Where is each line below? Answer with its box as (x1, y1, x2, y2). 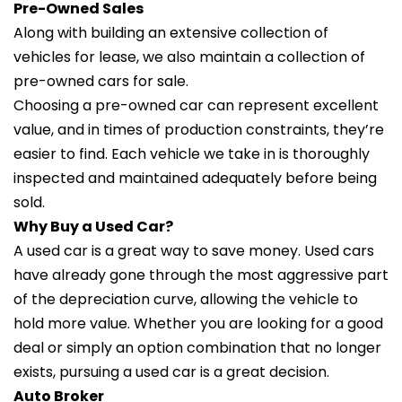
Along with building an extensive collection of (13, 22, 328, 43)
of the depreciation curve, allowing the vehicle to (13, 289, 358, 310)
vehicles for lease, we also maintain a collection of (13, 47, 365, 67)
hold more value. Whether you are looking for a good (13, 313, 383, 334)
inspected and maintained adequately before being (13, 168, 377, 188)
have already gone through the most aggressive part (13, 265, 389, 285)
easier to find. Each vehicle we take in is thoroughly (13, 144, 370, 164)
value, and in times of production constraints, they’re (13, 119, 384, 140)
